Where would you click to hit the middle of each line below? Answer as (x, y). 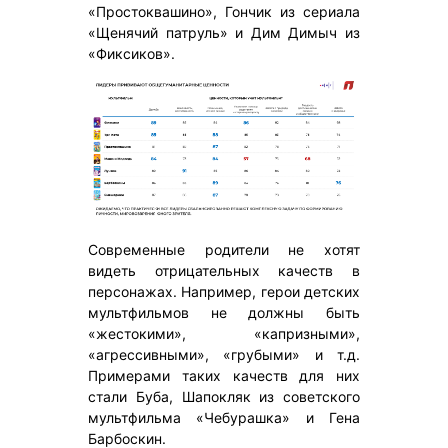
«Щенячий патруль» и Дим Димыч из (224, 32)
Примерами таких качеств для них (224, 375)
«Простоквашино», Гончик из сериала (224, 11)
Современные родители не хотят (224, 249)
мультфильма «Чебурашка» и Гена (224, 417)
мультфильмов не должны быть (224, 312)
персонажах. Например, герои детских (224, 291)
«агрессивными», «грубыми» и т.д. (224, 354)
